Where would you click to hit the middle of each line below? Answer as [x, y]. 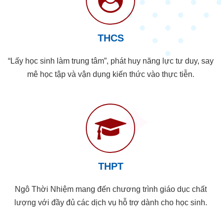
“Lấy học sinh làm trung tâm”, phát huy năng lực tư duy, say [110, 61]
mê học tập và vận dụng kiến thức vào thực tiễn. [110, 74]
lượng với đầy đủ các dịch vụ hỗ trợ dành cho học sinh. [110, 202]
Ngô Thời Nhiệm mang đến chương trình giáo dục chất [110, 189]
